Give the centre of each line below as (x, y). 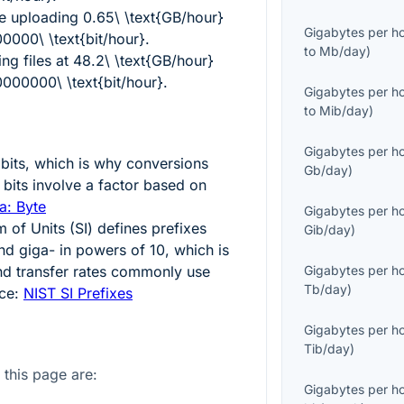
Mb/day (343, 51)
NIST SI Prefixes (78, 293)
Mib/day (344, 111)
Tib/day (327, 349)
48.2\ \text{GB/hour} (143, 60)
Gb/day (326, 170)
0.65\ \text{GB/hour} (153, 17)
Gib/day (328, 230)
